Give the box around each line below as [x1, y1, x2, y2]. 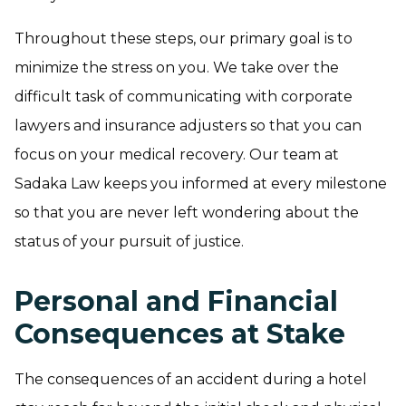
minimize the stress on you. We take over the [14, 59, 339, 76]
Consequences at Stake [14, 317, 345, 351]
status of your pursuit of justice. [14, 233, 244, 250]
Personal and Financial [14, 285, 338, 318]
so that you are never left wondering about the [14, 204, 359, 221]
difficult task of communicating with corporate [14, 88, 353, 105]
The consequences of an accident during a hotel [14, 371, 367, 388]
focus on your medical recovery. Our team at [14, 146, 339, 163]
